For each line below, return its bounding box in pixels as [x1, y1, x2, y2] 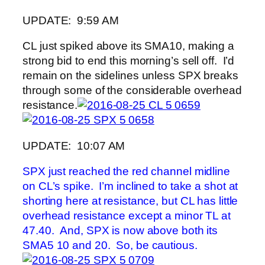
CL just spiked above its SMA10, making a [22, 40, 234, 53]
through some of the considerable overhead [22, 84, 242, 97]
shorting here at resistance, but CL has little [22, 195, 238, 208]
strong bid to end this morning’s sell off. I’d [22, 54, 235, 67]
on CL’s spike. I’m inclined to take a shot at [22, 180, 238, 193]
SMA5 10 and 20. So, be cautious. [22, 239, 198, 252]
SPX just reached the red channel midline [22, 165, 230, 178]
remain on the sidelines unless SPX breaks [22, 69, 238, 82]
